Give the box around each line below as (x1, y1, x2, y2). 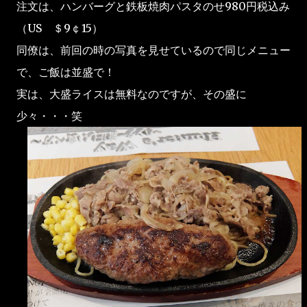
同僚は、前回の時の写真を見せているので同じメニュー (16, 43, 291, 57)
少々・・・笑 (16, 109, 82, 123)
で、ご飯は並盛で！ (16, 65, 115, 79)
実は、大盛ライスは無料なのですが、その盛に (16, 87, 247, 101)
